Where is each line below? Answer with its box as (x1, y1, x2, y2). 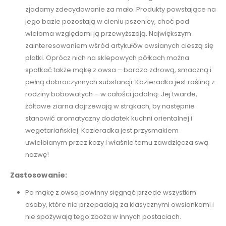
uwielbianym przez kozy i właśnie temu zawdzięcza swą (25, 138, 208, 148)
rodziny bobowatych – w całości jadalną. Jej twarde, (25, 89, 197, 99)
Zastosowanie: (10, 170, 67, 181)
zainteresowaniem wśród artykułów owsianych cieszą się (25, 41, 213, 51)
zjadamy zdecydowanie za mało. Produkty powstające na (25, 5, 216, 15)
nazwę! (25, 150, 49, 160)
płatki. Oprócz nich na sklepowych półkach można (25, 53, 189, 63)
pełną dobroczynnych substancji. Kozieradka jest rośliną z (25, 77, 215, 87)
